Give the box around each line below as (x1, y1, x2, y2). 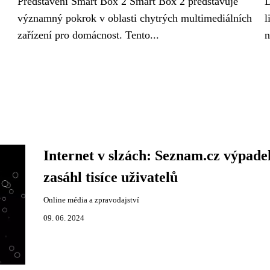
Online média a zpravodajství (43, 196, 139, 204)
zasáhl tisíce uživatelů (43, 169, 178, 185)
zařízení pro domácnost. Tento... (17, 29, 159, 41)
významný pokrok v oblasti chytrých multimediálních (17, 12, 252, 24)
